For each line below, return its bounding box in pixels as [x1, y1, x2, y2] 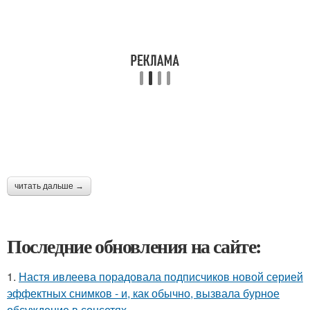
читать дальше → [15, 181, 84, 191]
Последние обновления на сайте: [7, 232, 262, 260]
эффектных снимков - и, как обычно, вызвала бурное [7, 285, 280, 301]
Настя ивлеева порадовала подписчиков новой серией [19, 268, 303, 284]
